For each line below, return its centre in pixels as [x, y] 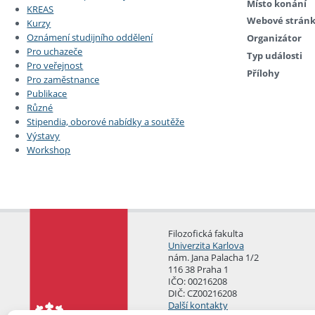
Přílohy [263, 73]
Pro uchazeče [55, 52]
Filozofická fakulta [206, 233]
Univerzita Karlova [206, 245]
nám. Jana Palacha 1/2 [213, 257]
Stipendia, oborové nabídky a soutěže [106, 122]
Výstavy [44, 136]
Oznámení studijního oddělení [90, 38]
